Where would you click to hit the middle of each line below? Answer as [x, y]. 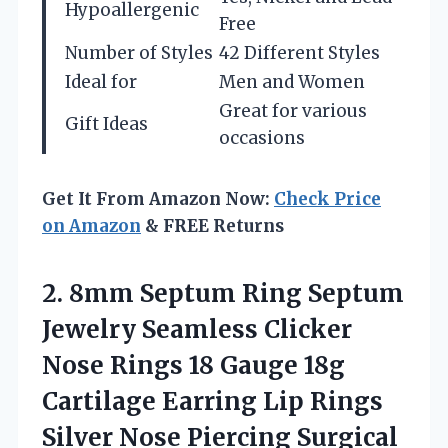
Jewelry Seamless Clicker [197, 329]
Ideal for [101, 81]
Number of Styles [139, 52]
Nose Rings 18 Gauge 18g [193, 365]
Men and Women [292, 81]
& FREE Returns [212, 225]
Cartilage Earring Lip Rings [212, 401]
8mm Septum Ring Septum [236, 293]
